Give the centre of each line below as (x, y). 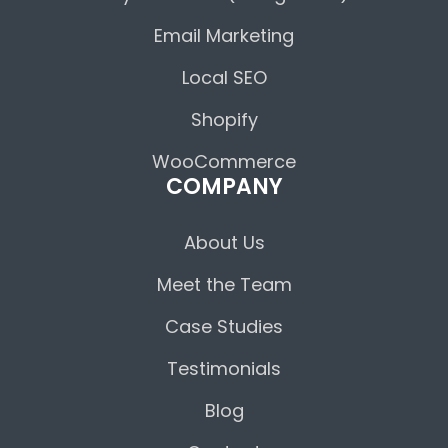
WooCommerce (224, 161)
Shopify (224, 119)
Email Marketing (224, 35)
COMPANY (224, 186)
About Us (224, 242)
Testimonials (224, 368)
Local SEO (224, 77)
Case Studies (224, 326)
